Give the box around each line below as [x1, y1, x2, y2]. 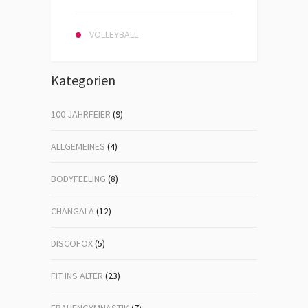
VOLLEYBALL [89, 28, 138, 41]
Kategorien [51, 71, 115, 89]
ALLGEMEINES [51, 140, 105, 153]
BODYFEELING [51, 173, 106, 185]
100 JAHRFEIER [51, 108, 111, 120]
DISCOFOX [51, 237, 93, 250]
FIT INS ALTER [51, 269, 103, 282]
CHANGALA [51, 205, 94, 217]
